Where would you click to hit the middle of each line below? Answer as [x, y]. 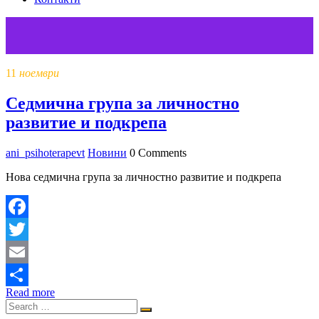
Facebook [28, 229]
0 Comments [157, 152]
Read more [30, 292]
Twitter [22, 251]
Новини [107, 152]
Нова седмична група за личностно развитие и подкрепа [143, 177]
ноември [39, 73]
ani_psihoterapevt [45, 152]
